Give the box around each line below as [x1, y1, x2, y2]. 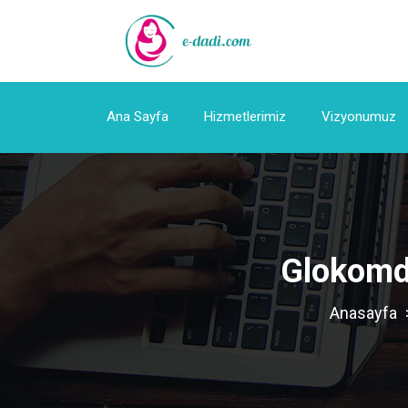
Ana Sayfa [107, 108, 168, 125]
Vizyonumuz [321, 108, 396, 125]
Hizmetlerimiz [204, 108, 286, 125]
